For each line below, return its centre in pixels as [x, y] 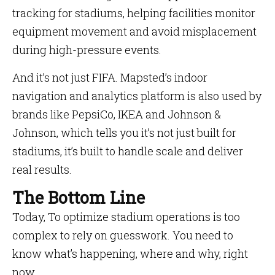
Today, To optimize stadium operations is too [126, 217]
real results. [42, 169]
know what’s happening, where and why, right [130, 254]
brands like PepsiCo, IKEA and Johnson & [117, 114]
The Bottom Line [79, 197]
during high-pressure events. [87, 50]
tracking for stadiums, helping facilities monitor [134, 13]
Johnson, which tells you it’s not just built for [124, 133]
